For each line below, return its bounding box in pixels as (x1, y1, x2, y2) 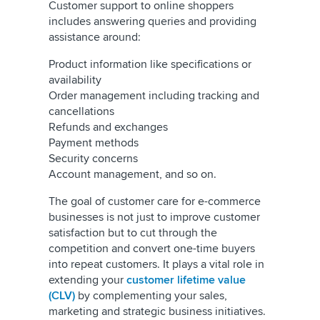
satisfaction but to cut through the (49, 226, 217, 240)
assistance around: (49, 30, 144, 44)
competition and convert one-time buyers (49, 241, 255, 256)
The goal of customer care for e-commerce (49, 194, 261, 209)
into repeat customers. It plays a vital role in (49, 257, 264, 271)
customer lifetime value (126, 273, 246, 287)
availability (49, 73, 104, 87)
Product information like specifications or (49, 57, 251, 71)
